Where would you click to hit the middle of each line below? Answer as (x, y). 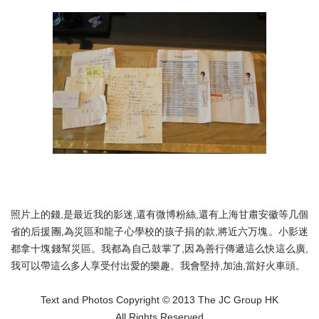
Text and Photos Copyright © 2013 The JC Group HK (159, 300)
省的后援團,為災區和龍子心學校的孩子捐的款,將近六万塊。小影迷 (159, 232)
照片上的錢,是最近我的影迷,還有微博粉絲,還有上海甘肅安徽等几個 (159, 215)
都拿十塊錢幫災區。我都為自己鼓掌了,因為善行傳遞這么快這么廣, (159, 249)
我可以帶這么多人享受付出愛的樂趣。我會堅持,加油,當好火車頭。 (158, 266)
